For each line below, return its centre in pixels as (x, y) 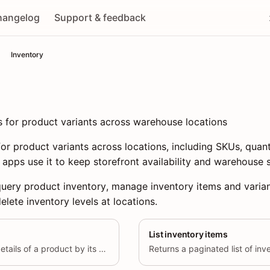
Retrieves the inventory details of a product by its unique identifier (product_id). (102, 249)
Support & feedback (100, 17)
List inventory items (188, 234)
